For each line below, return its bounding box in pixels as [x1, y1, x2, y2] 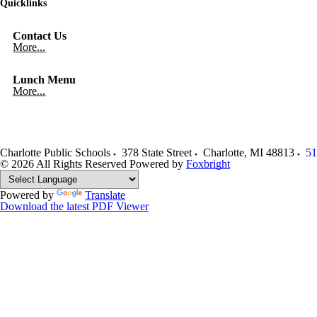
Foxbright [186, 158, 230, 170]
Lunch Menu [13, 74, 76, 86]
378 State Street [122, 146, 192, 158]
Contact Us [13, 30, 67, 42]
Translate [85, 189, 125, 201]
